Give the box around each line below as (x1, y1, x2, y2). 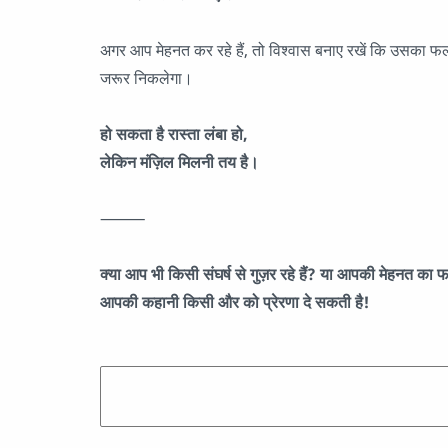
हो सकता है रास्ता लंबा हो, (100, 123, 248, 145)
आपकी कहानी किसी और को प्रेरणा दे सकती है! (100, 291, 369, 313)
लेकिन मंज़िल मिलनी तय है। (100, 151, 259, 173)
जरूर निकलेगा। (100, 67, 193, 89)
